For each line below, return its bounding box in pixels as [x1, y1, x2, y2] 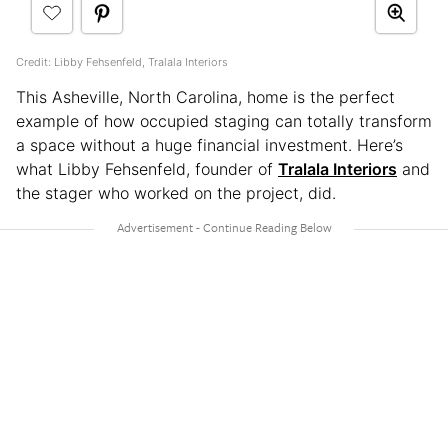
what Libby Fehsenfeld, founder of [16, 158, 278, 179]
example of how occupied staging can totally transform [16, 110, 432, 131]
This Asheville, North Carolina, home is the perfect [16, 86, 395, 107]
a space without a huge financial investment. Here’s [16, 134, 403, 155]
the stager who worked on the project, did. [16, 182, 336, 203]
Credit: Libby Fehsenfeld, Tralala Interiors [16, 54, 228, 69]
